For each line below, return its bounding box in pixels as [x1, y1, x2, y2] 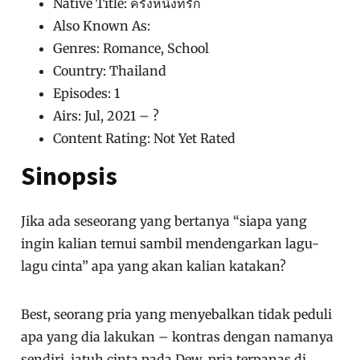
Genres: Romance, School [53, 40, 210, 57]
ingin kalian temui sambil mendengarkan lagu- [21, 235, 320, 252]
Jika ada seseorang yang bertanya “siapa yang [21, 213, 308, 230]
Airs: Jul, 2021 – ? [53, 108, 160, 125]
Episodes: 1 [53, 85, 121, 102]
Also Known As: [53, 18, 151, 35]
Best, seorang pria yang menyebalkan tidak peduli [21, 306, 333, 323]
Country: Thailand [53, 63, 167, 80]
